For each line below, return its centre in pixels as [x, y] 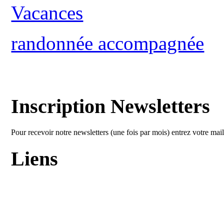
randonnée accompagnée [108, 43]
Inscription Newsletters [111, 106]
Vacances [47, 13]
